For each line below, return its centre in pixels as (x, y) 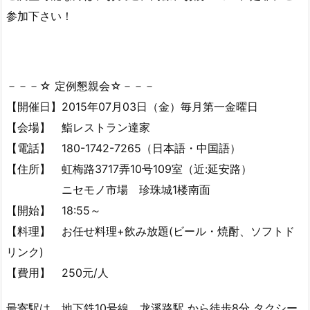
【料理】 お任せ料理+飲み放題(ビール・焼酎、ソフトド (151, 231)
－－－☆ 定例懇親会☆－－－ (81, 86)
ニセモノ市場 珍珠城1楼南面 (108, 190)
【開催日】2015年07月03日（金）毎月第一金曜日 (132, 107)
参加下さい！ (39, 16)
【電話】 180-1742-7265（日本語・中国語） (124, 148)
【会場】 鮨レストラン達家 (78, 128)
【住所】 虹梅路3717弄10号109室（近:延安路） (129, 169)
